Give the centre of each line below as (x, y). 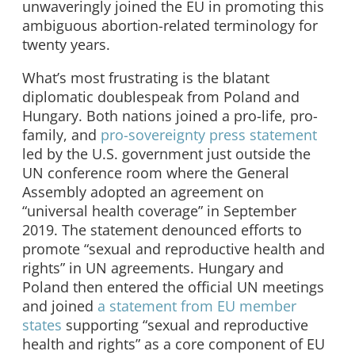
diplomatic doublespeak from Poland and (161, 96)
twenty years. (66, 44)
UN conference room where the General (156, 172)
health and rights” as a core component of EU (174, 344)
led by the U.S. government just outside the (166, 153)
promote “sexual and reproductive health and (174, 248)
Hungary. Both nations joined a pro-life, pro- (170, 115)
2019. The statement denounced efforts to (162, 229)
